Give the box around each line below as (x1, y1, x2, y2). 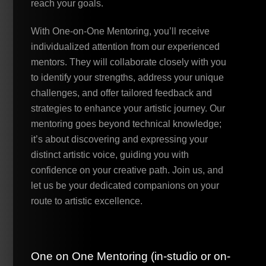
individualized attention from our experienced (31, 41, 220, 52)
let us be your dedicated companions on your (31, 180, 220, 191)
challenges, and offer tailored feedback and (31, 87, 213, 98)
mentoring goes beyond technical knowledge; (31, 118, 222, 129)
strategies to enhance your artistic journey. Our (31, 103, 226, 113)
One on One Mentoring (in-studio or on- (31, 250, 231, 263)
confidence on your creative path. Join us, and (31, 164, 224, 175)
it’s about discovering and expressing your (31, 134, 208, 144)
